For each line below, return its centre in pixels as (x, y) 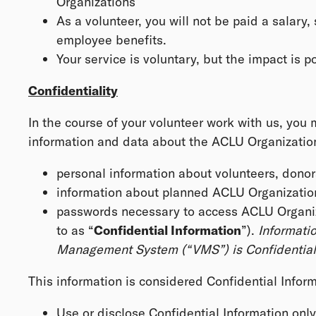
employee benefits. (111, 40)
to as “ (75, 230)
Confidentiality (73, 91)
